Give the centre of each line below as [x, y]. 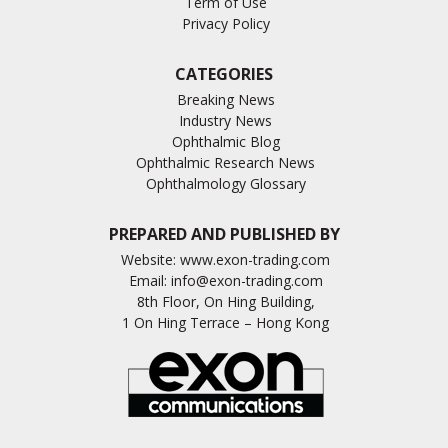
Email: [149, 280]
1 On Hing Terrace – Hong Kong [225, 322]
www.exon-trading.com [255, 259]
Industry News [225, 120]
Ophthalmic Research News [225, 162]
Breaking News [225, 99]
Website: [150, 259]
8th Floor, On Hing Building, [225, 301]
